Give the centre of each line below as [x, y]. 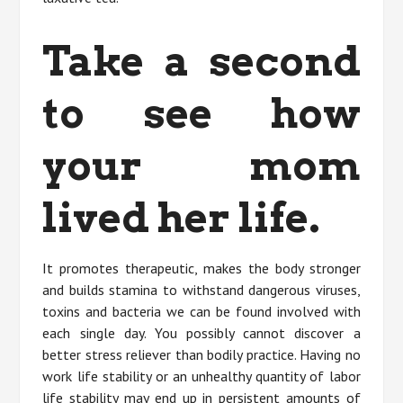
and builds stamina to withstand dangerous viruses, [201, 290]
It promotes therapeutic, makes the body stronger [201, 269]
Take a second [201, 62]
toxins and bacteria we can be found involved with [201, 312]
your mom [201, 166]
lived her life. [182, 218]
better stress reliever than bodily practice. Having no [201, 355]
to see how [201, 114]
